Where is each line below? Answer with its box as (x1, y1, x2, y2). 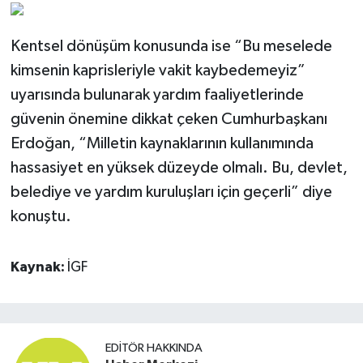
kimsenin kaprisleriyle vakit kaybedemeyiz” (10, 62, 305, 79)
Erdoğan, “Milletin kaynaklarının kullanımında (10, 135, 314, 152)
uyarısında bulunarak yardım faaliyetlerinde (10, 86, 304, 103)
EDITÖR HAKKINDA (105, 341, 203, 354)
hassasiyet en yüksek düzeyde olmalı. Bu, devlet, (10, 159, 348, 176)
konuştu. (10, 207, 71, 224)
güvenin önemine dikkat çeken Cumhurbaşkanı (10, 110, 327, 127)
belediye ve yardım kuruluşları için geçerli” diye (10, 183, 332, 200)
